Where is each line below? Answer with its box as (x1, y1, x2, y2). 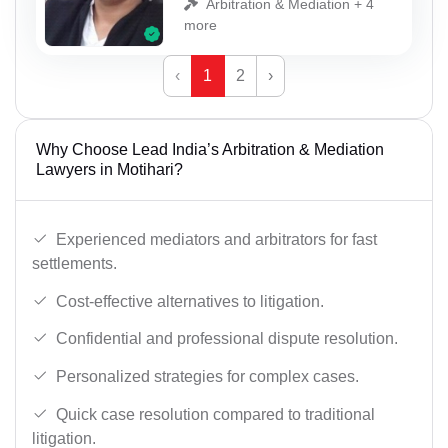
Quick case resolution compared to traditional (56, 405, 375, 423)
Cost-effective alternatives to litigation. (56, 292, 324, 310)
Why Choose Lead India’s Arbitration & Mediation (36, 141, 384, 159)
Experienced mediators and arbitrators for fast (56, 231, 377, 249)
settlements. (32, 255, 117, 273)
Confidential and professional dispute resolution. (56, 330, 398, 348)
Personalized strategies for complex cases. (56, 367, 359, 385)
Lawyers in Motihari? (36, 161, 183, 179)
